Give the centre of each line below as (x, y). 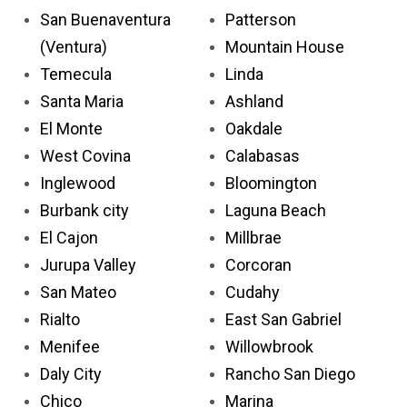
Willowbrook (269, 346)
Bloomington (271, 183)
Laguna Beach (276, 210)
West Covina (85, 155)
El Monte (71, 128)
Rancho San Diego (290, 373)
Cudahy (253, 292)
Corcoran (258, 264)
